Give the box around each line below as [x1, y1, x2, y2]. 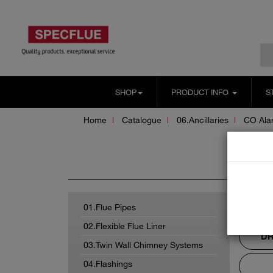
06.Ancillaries [177, 114, 229, 125]
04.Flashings [83, 258, 132, 269]
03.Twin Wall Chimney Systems [83, 239, 203, 250]
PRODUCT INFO [171, 87, 231, 97]
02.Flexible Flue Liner [83, 220, 166, 231]
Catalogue [122, 114, 161, 125]
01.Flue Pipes [83, 201, 136, 212]
